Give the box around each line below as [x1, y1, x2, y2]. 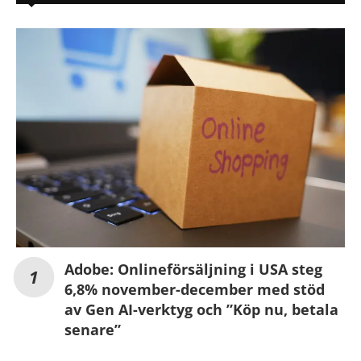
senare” [64, 320, 121, 340]
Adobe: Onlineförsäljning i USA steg [64, 259, 322, 280]
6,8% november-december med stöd [64, 280, 325, 300]
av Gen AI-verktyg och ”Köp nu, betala [64, 300, 338, 320]
